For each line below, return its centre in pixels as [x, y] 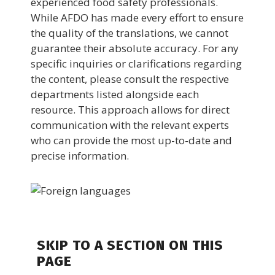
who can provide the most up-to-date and [131, 141]
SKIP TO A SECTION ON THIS [130, 246]
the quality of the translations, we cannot [130, 33]
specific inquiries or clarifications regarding [136, 64]
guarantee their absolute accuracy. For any [135, 48]
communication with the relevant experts [130, 125]
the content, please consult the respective [130, 79]
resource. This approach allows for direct [130, 110]
